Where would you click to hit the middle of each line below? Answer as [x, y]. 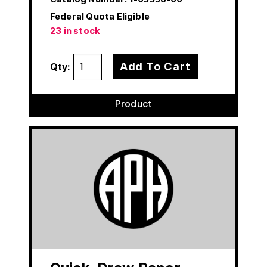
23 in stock [75, 31]
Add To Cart [155, 67]
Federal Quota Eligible [100, 16]
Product [133, 103]
